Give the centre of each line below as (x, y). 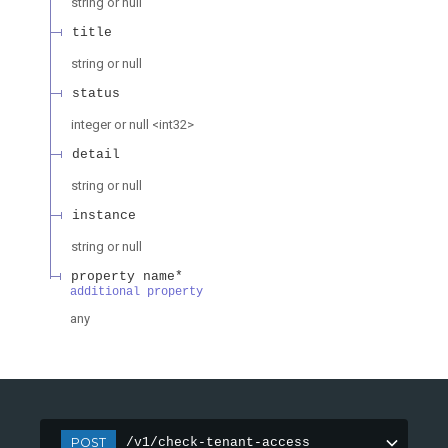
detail (96, 154)
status (96, 93)
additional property (136, 291)
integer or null (110, 125)
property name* (127, 276)
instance (104, 215)
